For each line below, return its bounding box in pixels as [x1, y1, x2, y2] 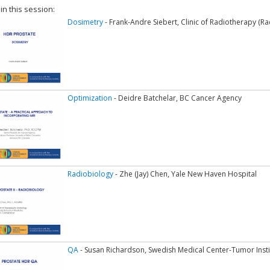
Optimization [67, 93, 112, 104]
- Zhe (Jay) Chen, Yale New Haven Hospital [113, 169, 257, 180]
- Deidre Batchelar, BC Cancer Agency [112, 93, 242, 104]
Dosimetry [67, 17, 103, 28]
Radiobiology [67, 169, 113, 180]
